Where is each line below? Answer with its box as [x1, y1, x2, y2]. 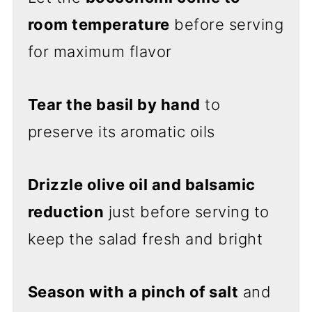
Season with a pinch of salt [27, 282, 239, 301]
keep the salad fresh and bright [27, 229, 263, 248]
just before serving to [104, 202, 270, 221]
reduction [27, 202, 104, 221]
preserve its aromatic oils [27, 122, 215, 141]
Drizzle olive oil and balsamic [27, 175, 256, 194]
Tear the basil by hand [27, 95, 201, 114]
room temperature [27, 15, 170, 33]
